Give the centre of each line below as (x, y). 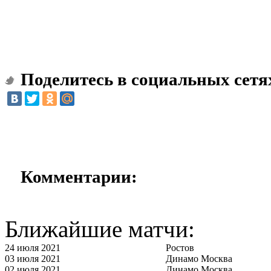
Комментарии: (79, 177)
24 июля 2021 (33, 248)
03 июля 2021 (33, 259)
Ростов (180, 248)
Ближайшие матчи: (100, 229)
